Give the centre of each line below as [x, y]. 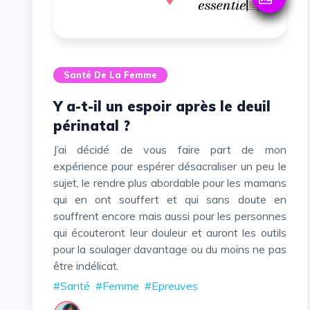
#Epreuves [171, 286]
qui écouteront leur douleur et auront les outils [170, 233]
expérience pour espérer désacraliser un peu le [170, 166]
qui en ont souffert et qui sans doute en [170, 200]
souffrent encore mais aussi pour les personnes [170, 216]
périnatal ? [92, 126]
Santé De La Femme [110, 75]
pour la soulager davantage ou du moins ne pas [170, 249]
